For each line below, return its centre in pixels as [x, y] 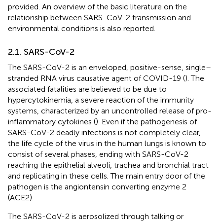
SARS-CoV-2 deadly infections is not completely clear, [104, 133]
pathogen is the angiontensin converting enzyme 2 [97, 187]
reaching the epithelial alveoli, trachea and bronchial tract [108, 165]
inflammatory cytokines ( [52, 122]
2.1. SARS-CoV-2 [41, 52]
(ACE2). [21, 198]
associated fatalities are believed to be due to [87, 89]
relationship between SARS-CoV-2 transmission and [99, 18]
